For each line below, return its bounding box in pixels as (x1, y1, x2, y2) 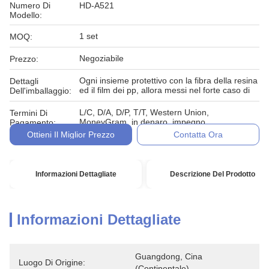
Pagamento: (10, 118, 56, 127)
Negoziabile (79, 53, 124, 63)
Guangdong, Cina (135, 252, 202, 261)
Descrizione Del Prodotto (170, 170, 256, 178)
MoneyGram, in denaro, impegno (79, 117, 205, 127)
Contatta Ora (174, 130, 223, 139)
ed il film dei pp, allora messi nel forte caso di (79, 85, 250, 95)
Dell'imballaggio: (10, 86, 71, 95)
